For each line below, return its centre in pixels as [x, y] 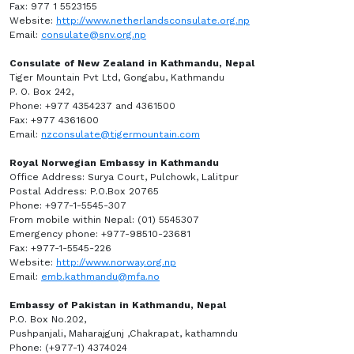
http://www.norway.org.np [116, 262]
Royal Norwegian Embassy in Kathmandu [116, 163]
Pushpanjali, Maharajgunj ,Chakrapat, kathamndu [124, 333]
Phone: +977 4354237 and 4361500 [94, 106]
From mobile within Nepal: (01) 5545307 [104, 220]
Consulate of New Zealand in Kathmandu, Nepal [134, 63]
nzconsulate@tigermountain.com [121, 134]
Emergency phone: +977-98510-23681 [102, 234]
